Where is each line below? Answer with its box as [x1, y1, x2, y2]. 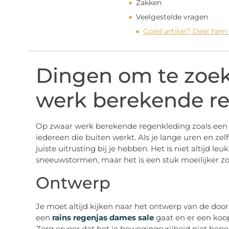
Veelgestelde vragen [136, 12, 209, 22]
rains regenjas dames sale [50, 212, 154, 222]
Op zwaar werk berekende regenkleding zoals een [35, 121, 227, 131]
